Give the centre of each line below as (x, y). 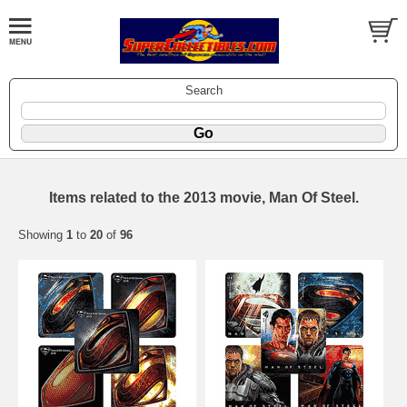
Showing (42, 234)
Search (203, 90)
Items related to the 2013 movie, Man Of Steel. (203, 197)
